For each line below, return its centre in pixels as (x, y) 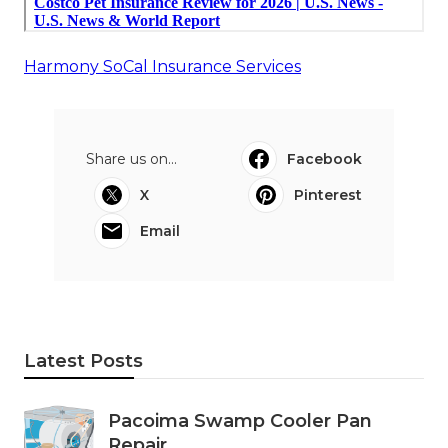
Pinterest (328, 195)
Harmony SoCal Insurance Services (162, 67)
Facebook (324, 159)
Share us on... (131, 159)
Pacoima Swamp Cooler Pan (240, 421)
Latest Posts (83, 361)
